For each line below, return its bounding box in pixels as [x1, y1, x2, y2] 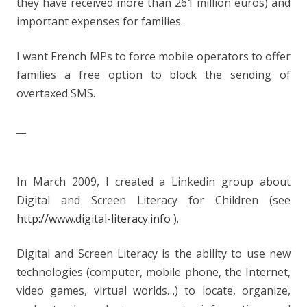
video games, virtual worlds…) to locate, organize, [16, 283, 291, 298]
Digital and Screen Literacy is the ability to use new [16, 246, 291, 261]
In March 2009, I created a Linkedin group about [16, 174, 291, 189]
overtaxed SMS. [16, 86, 95, 101]
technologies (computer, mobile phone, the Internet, [16, 265, 291, 280]
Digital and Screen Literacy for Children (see [16, 193, 291, 208]
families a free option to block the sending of [16, 67, 291, 82]
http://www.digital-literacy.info [16, 211, 171, 226]
